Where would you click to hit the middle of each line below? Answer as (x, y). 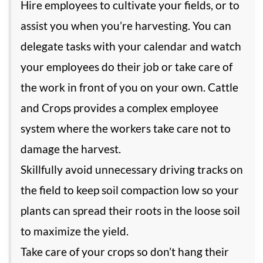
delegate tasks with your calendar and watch (131, 46)
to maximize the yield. (75, 231)
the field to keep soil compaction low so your (130, 190)
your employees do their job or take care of (127, 67)
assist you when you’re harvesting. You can (126, 26)
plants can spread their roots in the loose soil (130, 211)
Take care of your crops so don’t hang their (125, 252)
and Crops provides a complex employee (119, 108)
